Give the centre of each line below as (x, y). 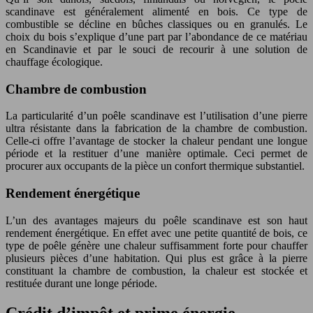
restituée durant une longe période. (81, 283)
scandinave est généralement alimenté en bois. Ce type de (156, 11)
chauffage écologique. (54, 61)
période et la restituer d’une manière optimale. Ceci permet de (156, 154)
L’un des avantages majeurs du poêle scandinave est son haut (156, 220)
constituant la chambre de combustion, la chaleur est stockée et (156, 270)
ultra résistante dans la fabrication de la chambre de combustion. (156, 129)
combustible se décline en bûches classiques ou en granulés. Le (156, 24)
